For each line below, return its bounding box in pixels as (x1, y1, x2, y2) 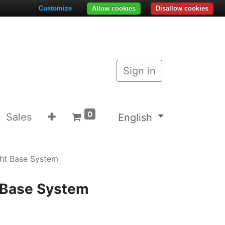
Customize (39, 5, 72, 12)
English (118, 111, 152, 124)
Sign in (123, 65, 156, 77)
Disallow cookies (156, 5, 208, 12)
